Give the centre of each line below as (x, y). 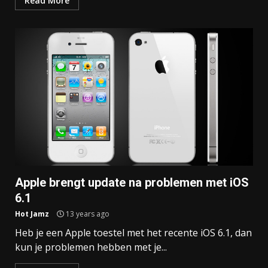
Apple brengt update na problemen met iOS (132, 183)
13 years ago (87, 214)
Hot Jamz (32, 214)
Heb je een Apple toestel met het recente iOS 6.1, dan (133, 233)
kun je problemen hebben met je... (91, 247)
